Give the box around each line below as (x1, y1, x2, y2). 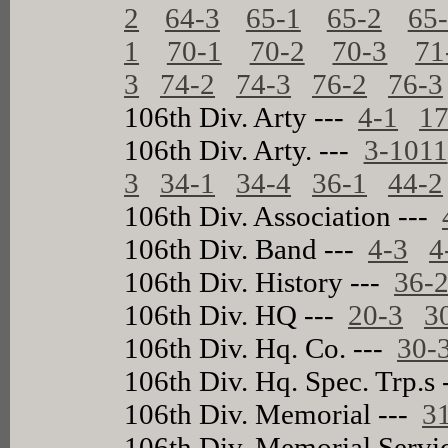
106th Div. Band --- (124, 232, 369, 265)
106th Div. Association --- (124, 199, 443, 232)
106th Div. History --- (124, 265, 395, 298)
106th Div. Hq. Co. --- (124, 331, 398, 364)
